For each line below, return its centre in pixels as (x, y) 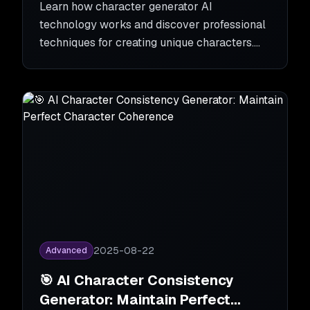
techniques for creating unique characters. (147, 43)
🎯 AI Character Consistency (137, 280)
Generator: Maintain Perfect (135, 300)
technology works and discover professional (153, 25)
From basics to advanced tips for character (150, 61)
